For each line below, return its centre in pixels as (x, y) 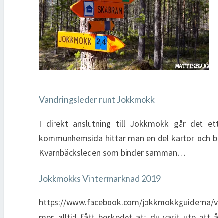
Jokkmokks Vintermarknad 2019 (100, 178)
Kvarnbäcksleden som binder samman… (112, 153)
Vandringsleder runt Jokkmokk (97, 100)
